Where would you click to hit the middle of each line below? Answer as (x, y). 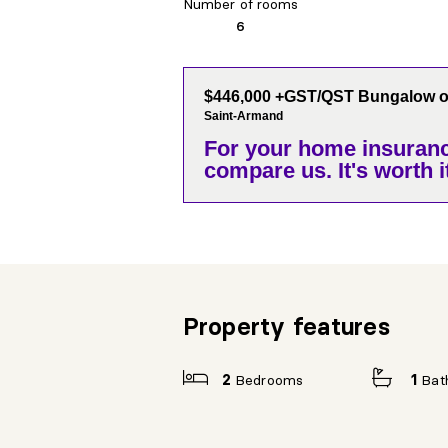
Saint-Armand (243, 115)
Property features (286, 326)
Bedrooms (269, 379)
